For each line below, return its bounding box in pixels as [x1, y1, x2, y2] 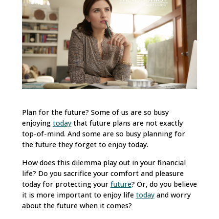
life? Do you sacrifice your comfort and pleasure [22, 168, 184, 178]
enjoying [22, 118, 53, 128]
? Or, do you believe [131, 179, 197, 189]
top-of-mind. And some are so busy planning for [22, 129, 185, 139]
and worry [154, 190, 191, 199]
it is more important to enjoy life [22, 190, 136, 199]
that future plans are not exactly [71, 118, 183, 128]
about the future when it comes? [22, 200, 132, 210]
